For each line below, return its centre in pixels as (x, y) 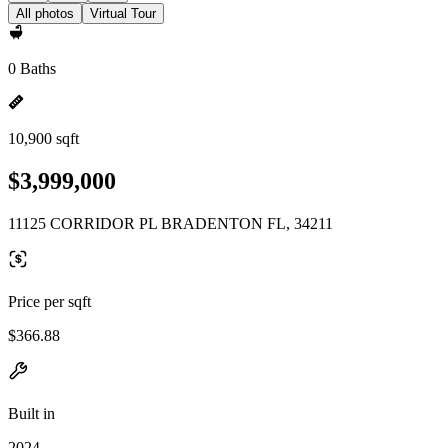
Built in (31, 413)
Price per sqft (49, 301)
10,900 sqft (43, 138)
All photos (45, 13)
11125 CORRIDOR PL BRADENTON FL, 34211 (170, 223)
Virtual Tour (123, 13)
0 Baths (32, 68)
